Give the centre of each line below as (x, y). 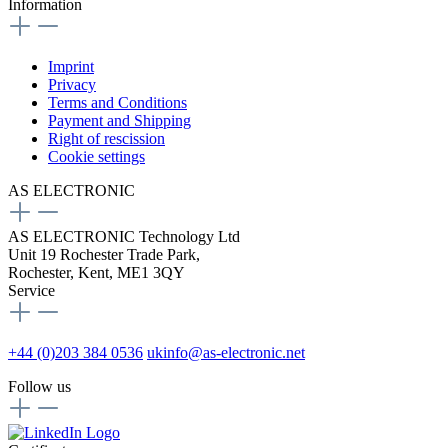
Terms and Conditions (117, 102)
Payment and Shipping (119, 120)
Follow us (39, 386)
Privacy (72, 84)
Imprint (71, 66)
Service (31, 290)
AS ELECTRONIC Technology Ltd (124, 236)
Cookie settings (96, 156)
